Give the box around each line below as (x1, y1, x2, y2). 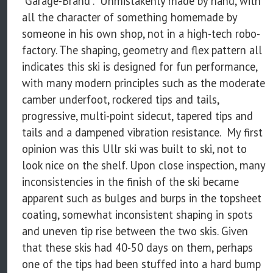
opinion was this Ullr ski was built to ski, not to (22, 141, 247, 157)
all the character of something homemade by (22, 10, 237, 25)
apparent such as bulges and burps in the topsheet (22, 191, 261, 206)
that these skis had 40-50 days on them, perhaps (22, 240, 253, 255)
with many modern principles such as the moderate (22, 76, 265, 91)
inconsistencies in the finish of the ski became (22, 174, 239, 190)
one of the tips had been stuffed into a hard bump (22, 257, 261, 272)
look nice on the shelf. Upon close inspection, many (22, 158, 265, 173)
